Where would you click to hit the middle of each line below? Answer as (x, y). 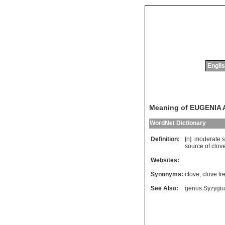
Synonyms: (167, 175)
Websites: (165, 160)
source (194, 146)
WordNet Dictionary (178, 123)
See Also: (164, 189)
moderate (207, 139)
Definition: (165, 139)
